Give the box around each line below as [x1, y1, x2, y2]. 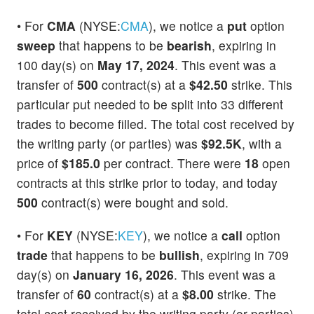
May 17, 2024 [97, 55, 175, 74]
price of [17, 153, 62, 172]
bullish [159, 246, 200, 264]
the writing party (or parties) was [17, 134, 201, 152]
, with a [242, 134, 282, 152]
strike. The [214, 285, 276, 303]
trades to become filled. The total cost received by [17, 114, 294, 132]
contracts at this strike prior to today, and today [17, 173, 278, 191]
